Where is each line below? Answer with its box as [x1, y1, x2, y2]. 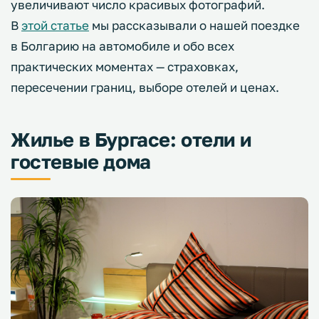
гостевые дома [11, 150, 151, 173]
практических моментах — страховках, [11, 58, 239, 74]
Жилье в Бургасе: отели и [11, 127, 251, 151]
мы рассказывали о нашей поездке [89, 17, 300, 33]
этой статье [21, 17, 89, 33]
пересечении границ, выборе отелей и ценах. [11, 79, 279, 95]
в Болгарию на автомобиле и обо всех [11, 38, 234, 53]
